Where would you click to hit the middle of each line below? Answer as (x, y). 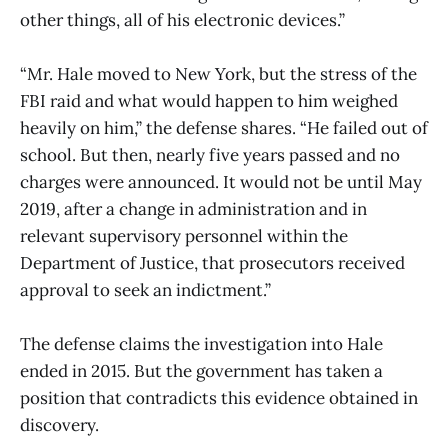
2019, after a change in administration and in (193, 209)
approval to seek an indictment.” (145, 290)
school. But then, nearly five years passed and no (210, 155)
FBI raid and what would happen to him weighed (209, 101)
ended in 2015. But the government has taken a (201, 371)
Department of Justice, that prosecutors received (212, 263)
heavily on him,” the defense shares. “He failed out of (224, 128)
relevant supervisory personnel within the (184, 236)
